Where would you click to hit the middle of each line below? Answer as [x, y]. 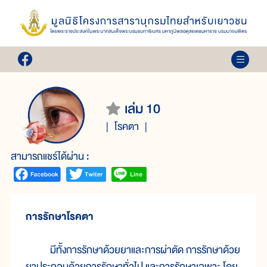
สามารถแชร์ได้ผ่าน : [50, 157]
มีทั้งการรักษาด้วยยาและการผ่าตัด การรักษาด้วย [133, 250]
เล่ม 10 [142, 108]
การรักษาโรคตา [60, 217]
